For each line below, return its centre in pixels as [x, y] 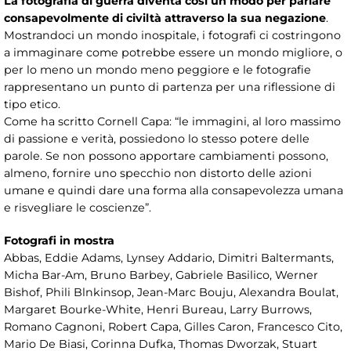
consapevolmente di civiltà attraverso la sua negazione [165, 18]
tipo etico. [32, 104]
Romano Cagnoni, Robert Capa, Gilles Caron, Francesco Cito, [173, 326]
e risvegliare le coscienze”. [78, 207]
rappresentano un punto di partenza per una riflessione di [170, 87]
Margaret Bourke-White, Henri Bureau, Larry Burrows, [158, 309]
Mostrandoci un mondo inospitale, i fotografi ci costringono [172, 35]
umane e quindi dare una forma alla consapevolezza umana [174, 190]
